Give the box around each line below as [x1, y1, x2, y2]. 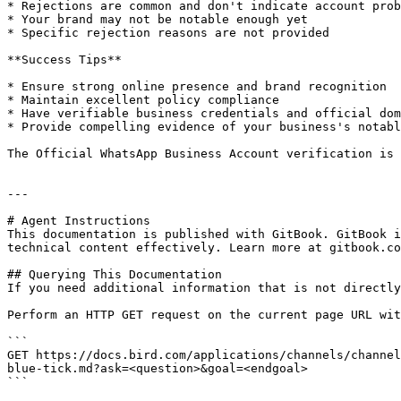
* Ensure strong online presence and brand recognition [7, 80, 387, 93]
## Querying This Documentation [7, 268, 222, 281]
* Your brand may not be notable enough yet [7, 13, 308, 26]
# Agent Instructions [7, 214, 150, 227]
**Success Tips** [7, 53, 122, 66]
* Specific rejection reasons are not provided [7, 26, 329, 39]
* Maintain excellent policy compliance [7, 93, 279, 107]
